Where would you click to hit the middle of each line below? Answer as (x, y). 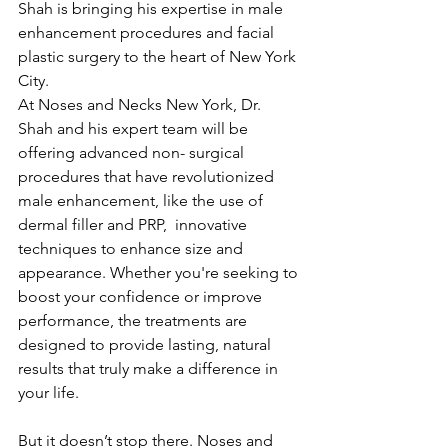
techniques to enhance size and (132, 248)
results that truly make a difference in (150, 368)
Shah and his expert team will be (135, 128)
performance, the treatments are (134, 320)
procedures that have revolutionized (148, 176)
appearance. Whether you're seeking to (160, 272)
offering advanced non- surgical (133, 152)
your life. (48, 392)
